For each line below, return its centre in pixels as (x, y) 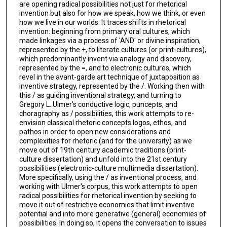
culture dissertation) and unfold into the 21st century (103, 159)
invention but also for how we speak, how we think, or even (112, 13)
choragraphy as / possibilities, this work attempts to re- (106, 113)
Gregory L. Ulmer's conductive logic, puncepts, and (98, 104)
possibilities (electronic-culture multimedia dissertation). (108, 168)
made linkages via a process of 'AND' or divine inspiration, (110, 40)
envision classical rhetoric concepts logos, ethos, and (103, 122)
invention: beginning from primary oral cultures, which (104, 31)
